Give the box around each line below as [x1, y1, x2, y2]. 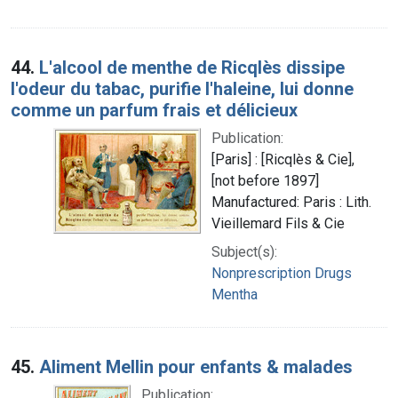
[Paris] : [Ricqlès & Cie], [211, 150, 354, 168]
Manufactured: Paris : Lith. [211, 193, 371, 211]
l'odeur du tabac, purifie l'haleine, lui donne [11, 77, 354, 99]
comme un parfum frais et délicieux [11, 99, 298, 121]
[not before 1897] [211, 171, 319, 189]
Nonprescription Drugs [211, 264, 352, 282]
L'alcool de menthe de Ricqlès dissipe [39, 56, 345, 78]
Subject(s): [211, 243, 277, 260]
